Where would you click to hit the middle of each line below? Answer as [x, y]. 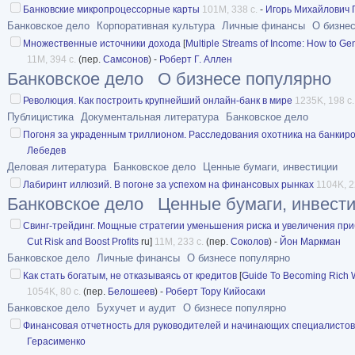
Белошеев [131, 291]
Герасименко [56, 341]
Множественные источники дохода [102, 43]
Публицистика [40, 116]
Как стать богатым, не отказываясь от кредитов [130, 275]
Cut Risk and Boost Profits [84, 241]
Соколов [250, 241]
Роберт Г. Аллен [196, 59]
